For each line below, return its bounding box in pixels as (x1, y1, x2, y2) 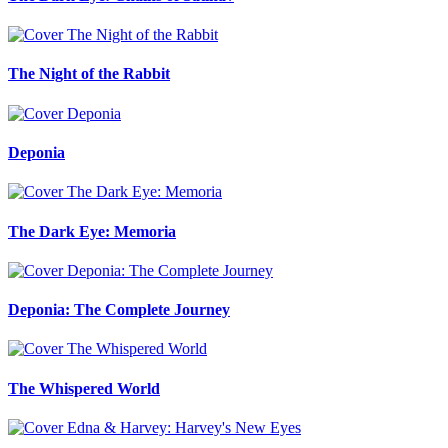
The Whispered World (8, 379, 160, 397)
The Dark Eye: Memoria (8, 222, 176, 240)
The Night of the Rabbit (8, 65, 170, 83)
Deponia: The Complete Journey (8, 301, 230, 319)
